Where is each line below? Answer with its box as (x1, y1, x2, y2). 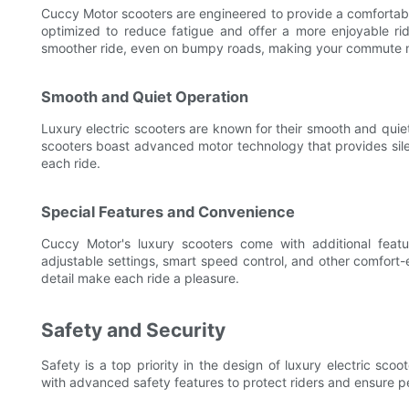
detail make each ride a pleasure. (41, 270, 239, 287)
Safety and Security (41, 319, 225, 342)
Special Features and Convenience (41, 203, 295, 222)
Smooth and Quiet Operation (41, 88, 248, 107)
